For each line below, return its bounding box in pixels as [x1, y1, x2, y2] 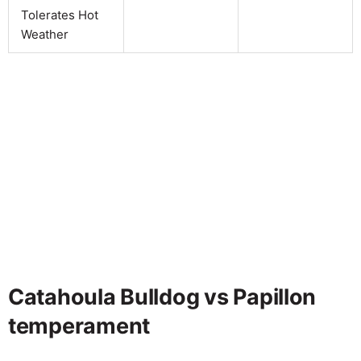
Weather [21, 26, 68, 42]
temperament [8, 312, 151, 339]
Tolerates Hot [21, 6, 98, 23]
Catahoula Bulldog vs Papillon [8, 283, 317, 310]
